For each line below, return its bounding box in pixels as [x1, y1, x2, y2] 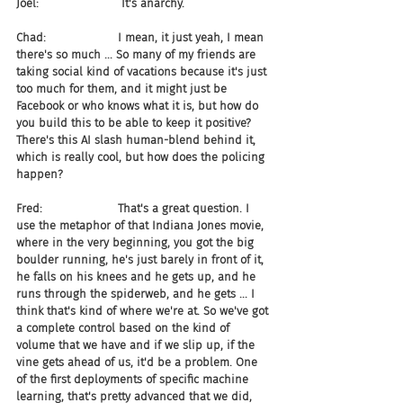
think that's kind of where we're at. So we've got [16, 304, 272, 318]
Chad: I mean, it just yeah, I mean [16, 31, 267, 44]
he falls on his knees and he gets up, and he [16, 270, 259, 283]
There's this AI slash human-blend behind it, [16, 133, 259, 147]
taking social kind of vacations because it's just [16, 65, 270, 78]
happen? [16, 167, 63, 181]
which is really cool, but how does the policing [16, 150, 268, 164]
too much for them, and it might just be [16, 82, 230, 95]
